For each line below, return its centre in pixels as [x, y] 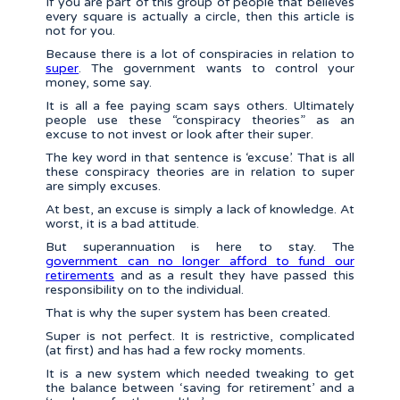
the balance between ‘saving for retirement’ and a [200, 388]
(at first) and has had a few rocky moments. [176, 351]
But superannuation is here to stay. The [200, 247]
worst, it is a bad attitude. [123, 224]
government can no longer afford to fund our [200, 262]
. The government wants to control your [217, 69]
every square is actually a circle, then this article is [200, 17]
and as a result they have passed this [234, 276]
